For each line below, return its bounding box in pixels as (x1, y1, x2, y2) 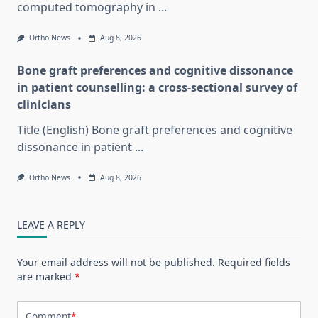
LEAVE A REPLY (17, 217, 85, 231)
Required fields (218, 255, 290, 269)
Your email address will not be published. (17, 255, 215, 269)
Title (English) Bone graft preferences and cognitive (17, 121, 292, 138)
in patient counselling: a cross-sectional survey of (17, 79, 297, 95)
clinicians (17, 96, 71, 112)
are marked (17, 269, 75, 283)
